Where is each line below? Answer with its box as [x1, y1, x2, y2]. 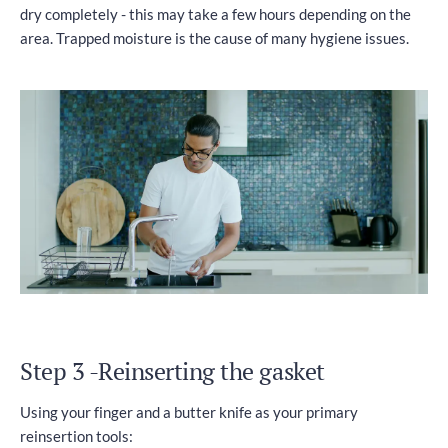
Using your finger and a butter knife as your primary [20, 402, 358, 421]
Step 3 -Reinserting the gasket [20, 354, 325, 387]
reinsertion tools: [20, 426, 133, 445]
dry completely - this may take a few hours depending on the [20, 4, 411, 23]
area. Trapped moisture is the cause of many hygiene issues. [20, 28, 409, 47]
